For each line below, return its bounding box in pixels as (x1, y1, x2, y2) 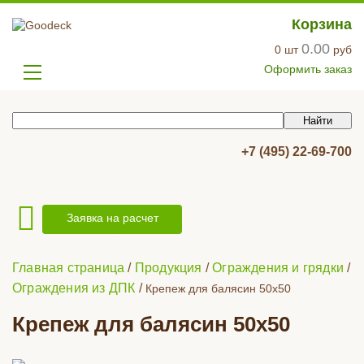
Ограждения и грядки (212, 261, 344, 275)
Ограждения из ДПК (12, 281, 136, 295)
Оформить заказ (264, 63, 352, 76)
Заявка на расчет (66, 211, 158, 224)
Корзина (292, 16, 352, 32)
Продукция (134, 261, 202, 275)
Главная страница (12, 261, 125, 275)
